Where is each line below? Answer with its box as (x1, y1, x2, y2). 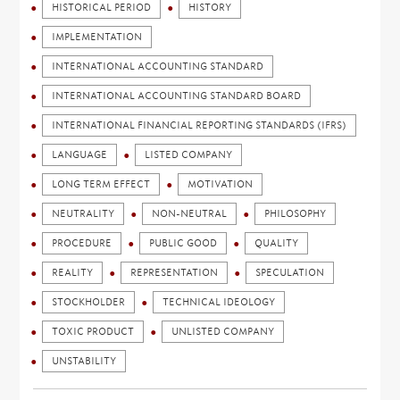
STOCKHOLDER (52, 296, 126, 309)
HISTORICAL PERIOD (52, 2, 152, 14)
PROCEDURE (52, 237, 112, 250)
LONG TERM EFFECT (52, 179, 151, 191)
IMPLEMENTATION (52, 31, 143, 44)
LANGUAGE (52, 149, 108, 162)
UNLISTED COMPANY (171, 326, 275, 338)
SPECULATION (255, 267, 325, 279)
